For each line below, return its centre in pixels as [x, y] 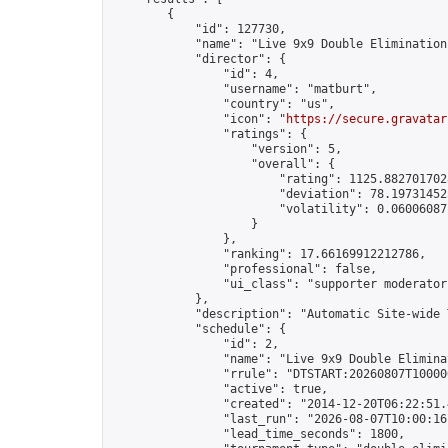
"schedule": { [198, 329]
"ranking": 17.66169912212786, [268, 254]
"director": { [198, 59]
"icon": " [198, 119]
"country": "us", [223, 104]
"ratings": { [209, 134]
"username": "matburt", [244, 89]
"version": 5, [226, 149]
